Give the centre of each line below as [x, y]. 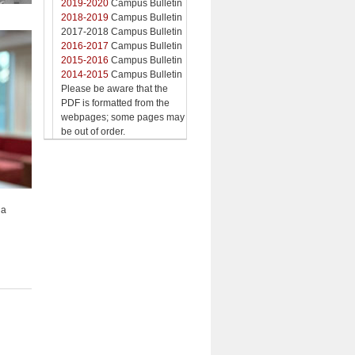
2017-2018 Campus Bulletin [122, 31]
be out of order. [93, 131]
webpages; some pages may [123, 117]
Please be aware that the [115, 88]
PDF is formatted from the [115, 103]
